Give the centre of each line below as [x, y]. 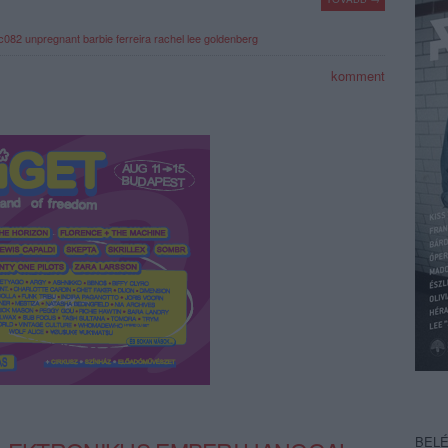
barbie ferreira [117, 38]
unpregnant [52, 38]
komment [356, 75]
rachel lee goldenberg [206, 38]
